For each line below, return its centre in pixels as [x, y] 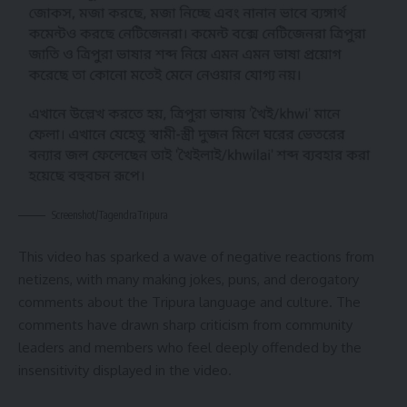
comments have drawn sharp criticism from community [185, 324]
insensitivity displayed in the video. [125, 370]
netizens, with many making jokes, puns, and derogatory [189, 279]
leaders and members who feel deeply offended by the [190, 347]
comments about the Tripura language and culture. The [189, 302]
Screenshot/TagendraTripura [110, 215]
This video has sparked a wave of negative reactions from [196, 256]
